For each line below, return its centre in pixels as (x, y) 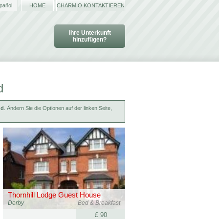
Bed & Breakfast (99, 203)
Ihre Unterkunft (90, 33)
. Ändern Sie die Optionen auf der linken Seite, (58, 108)
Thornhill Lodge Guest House (54, 195)
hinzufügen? (90, 40)
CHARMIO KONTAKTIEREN (91, 5)
